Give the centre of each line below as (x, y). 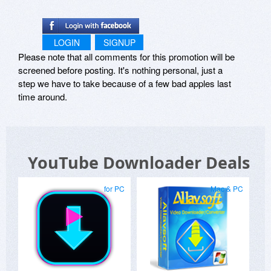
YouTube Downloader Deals (139, 162)
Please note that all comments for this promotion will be (126, 56)
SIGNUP (119, 42)
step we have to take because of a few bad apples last (125, 83)
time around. (43, 96)
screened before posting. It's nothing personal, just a (120, 70)
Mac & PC (227, 188)
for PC (114, 188)
